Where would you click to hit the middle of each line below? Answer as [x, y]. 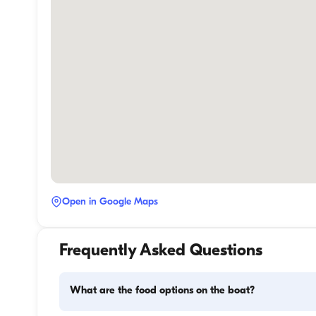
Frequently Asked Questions [160, 252]
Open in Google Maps [110, 202]
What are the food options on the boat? [163, 291]
